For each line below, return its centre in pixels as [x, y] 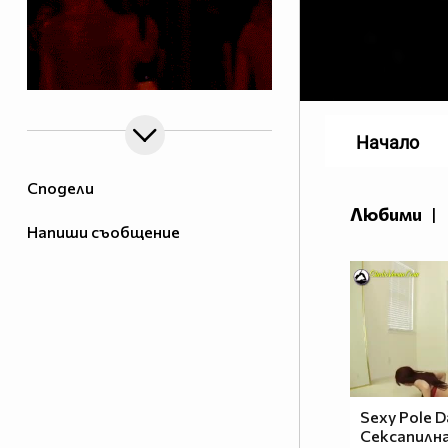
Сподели [60, 188]
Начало [387, 143]
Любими [386, 214]
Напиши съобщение [103, 232]
